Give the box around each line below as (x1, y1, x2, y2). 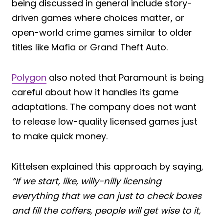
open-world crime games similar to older (12, 26, 192, 39)
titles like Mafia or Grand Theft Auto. (12, 41, 168, 53)
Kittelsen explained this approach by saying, (12, 160, 203, 173)
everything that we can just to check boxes (12, 189, 201, 202)
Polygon (12, 71, 46, 84)
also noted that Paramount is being (46, 71, 204, 84)
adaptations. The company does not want (12, 100, 197, 113)
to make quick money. (12, 130, 108, 142)
